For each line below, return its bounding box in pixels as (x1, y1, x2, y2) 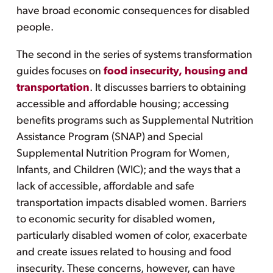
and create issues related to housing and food (16, 246, 232, 258)
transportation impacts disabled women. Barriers (16, 197, 246, 209)
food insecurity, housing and (103, 65, 247, 77)
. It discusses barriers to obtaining (89, 82, 246, 94)
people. (16, 21, 54, 34)
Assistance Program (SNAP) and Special (16, 131, 203, 143)
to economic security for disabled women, (16, 213, 215, 225)
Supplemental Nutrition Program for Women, (16, 147, 230, 160)
